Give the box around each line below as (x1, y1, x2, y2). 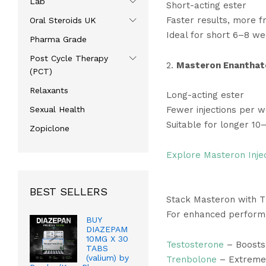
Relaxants (30, 85, 68, 96)
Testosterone (166, 239, 224, 250)
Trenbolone (166, 254, 217, 265)
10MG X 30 (86, 234, 128, 244)
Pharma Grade (30, 34, 87, 45)
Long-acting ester (166, 90, 244, 101)
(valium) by (86, 253, 129, 263)
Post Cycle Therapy (30, 53, 108, 64)
